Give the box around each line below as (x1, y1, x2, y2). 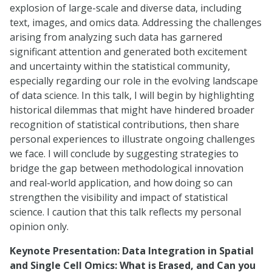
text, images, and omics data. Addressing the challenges (10, 16, 262, 29)
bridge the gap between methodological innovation (10, 161, 243, 175)
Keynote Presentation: (10, 244, 120, 257)
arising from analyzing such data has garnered (10, 30, 222, 44)
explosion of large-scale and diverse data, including (10, 1, 242, 15)
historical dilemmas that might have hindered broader (10, 103, 254, 117)
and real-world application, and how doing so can (10, 176, 233, 189)
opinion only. (10, 220, 69, 233)
